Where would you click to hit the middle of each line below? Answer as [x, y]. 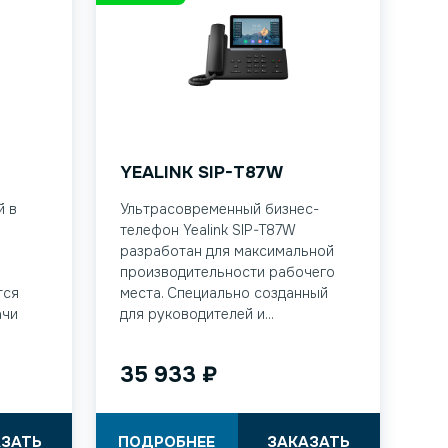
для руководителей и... [196, 314]
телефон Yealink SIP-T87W [207, 230]
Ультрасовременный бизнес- [219, 209]
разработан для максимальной [226, 251]
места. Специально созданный [223, 293]
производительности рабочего [227, 272]
